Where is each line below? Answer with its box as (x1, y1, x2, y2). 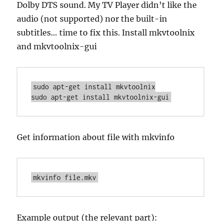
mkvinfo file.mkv (33, 173, 97, 182)
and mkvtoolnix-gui (17, 41, 97, 51)
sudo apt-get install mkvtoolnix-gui (31, 93, 170, 101)
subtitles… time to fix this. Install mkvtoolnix (17, 28, 195, 37)
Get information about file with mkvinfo (17, 132, 175, 142)
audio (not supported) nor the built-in (17, 14, 168, 24)
